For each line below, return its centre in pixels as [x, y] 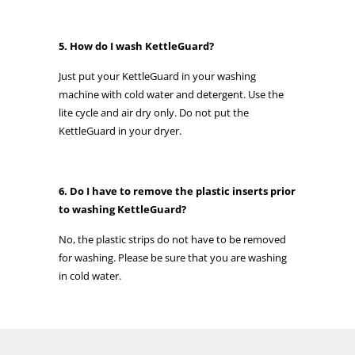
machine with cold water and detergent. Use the [171, 94]
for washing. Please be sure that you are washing [173, 257]
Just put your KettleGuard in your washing [157, 76]
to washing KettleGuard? [122, 209]
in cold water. [90, 275]
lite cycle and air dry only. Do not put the [154, 112]
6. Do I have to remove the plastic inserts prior [177, 191]
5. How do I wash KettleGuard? [136, 46]
